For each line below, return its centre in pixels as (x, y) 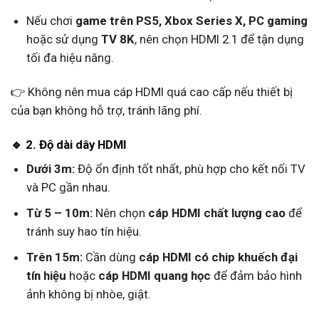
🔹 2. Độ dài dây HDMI (69, 144)
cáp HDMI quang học (154, 276)
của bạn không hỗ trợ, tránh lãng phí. (106, 110)
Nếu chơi (51, 21)
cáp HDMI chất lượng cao (216, 213)
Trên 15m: (54, 257)
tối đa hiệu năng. (70, 58)
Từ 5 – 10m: (59, 213)
